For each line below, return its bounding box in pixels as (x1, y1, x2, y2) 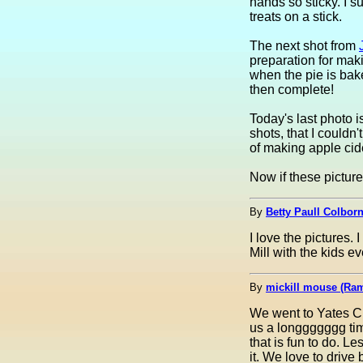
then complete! (250, 83, 334, 96)
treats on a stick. (250, 10, 342, 23)
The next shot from (250, 39, 359, 53)
